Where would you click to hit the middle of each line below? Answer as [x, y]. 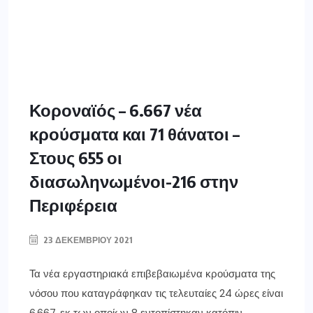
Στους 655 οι [76, 158]
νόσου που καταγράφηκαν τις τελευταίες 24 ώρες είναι [156, 294]
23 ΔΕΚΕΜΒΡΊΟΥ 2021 [87, 240]
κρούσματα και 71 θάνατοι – [134, 134]
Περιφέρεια [73, 205]
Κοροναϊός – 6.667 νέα [116, 110]
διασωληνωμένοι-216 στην [134, 181]
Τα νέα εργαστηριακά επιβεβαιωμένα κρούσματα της [152, 274]
